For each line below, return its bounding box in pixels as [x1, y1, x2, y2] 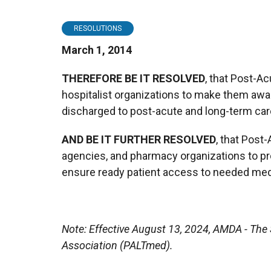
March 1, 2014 [62, 43, 132, 56]
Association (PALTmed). [62, 238, 173, 252]
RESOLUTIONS [74, 24, 122, 33]
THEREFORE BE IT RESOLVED [62, 71, 205, 85]
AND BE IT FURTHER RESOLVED [62, 132, 216, 146]
